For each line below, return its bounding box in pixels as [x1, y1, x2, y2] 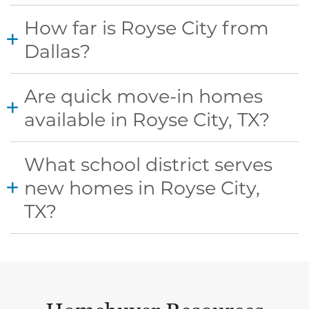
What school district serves [24, 151, 272, 176]
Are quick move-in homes [24, 83, 263, 108]
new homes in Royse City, [24, 175, 260, 199]
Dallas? [24, 38, 90, 63]
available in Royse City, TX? [24, 106, 270, 131]
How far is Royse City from [24, 14, 269, 39]
